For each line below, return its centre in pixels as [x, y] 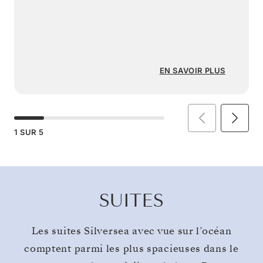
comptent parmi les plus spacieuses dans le [131, 248]
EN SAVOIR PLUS [192, 71]
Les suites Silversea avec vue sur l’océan [131, 231]
